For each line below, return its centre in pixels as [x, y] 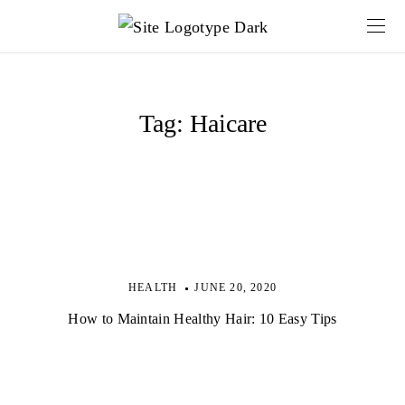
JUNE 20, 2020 [235, 287]
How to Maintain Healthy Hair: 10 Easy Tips [202, 319]
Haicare [228, 123]
